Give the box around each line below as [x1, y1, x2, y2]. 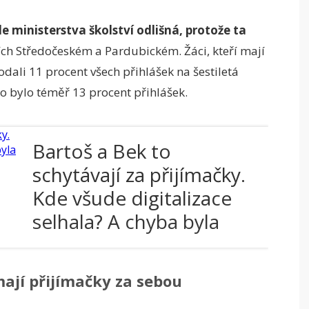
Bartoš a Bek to [32, 138, 171, 164]
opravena [32, 232, 117, 258]
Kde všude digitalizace [32, 185, 232, 211]
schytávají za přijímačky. [32, 161, 246, 188]
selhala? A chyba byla [32, 208, 219, 235]
